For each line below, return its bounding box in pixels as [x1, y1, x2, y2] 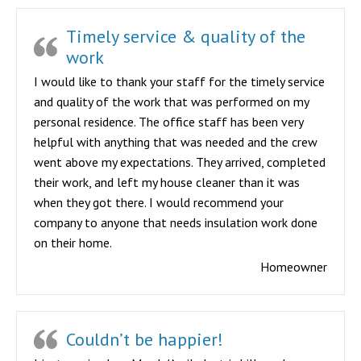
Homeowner [260, 259, 327, 275]
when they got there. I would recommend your [34, 194, 284, 210]
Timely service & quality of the [66, 25, 305, 48]
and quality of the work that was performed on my [34, 93, 309, 110]
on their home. [34, 234, 112, 251]
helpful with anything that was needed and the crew [34, 134, 317, 150]
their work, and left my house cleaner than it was [34, 174, 300, 190]
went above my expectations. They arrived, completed [34, 154, 326, 170]
